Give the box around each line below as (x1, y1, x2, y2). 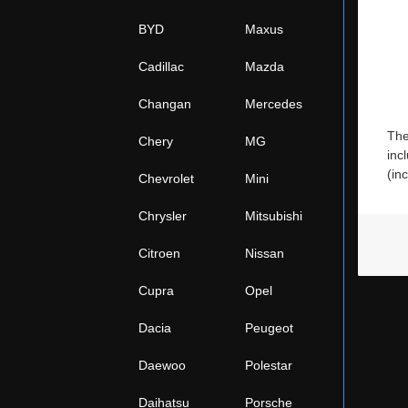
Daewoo (138, 358, 186, 372)
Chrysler (138, 209, 187, 223)
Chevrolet (138, 171, 194, 186)
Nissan (245, 246, 284, 260)
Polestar (245, 358, 292, 372)
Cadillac (138, 59, 184, 74)
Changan (138, 97, 191, 111)
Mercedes (245, 97, 302, 111)
